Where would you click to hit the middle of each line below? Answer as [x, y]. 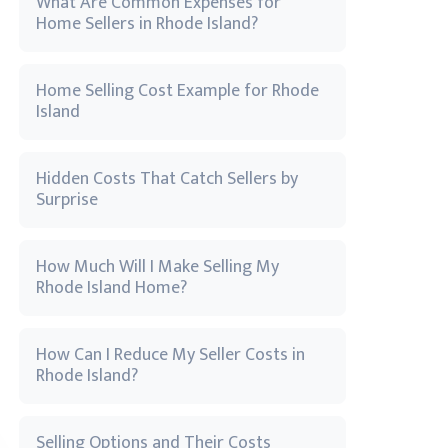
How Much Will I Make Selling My [157, 267]
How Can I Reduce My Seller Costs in [170, 355]
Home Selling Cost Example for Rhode [177, 91]
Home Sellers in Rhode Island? [147, 24]
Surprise [67, 200]
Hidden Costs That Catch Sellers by [167, 179]
